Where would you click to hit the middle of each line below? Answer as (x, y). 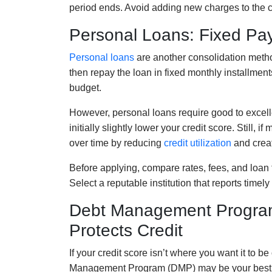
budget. (85, 87)
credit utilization (198, 143)
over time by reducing (117, 143)
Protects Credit (126, 230)
